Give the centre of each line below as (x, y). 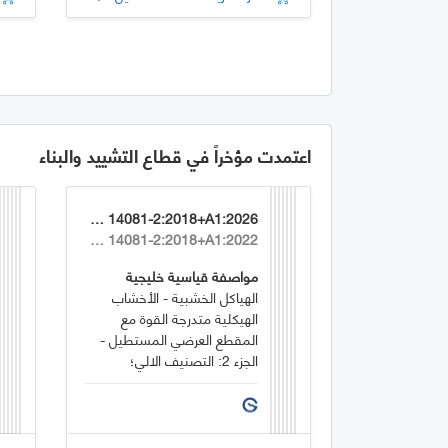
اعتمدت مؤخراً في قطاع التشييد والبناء (175, 154)
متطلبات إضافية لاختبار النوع (179, 380)
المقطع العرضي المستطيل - (179, 338)
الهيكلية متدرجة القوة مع (190, 317)
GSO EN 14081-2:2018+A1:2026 (97, 217)
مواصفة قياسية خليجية (192, 275)
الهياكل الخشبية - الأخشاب (185, 296)
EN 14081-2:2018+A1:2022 (97, 238)
